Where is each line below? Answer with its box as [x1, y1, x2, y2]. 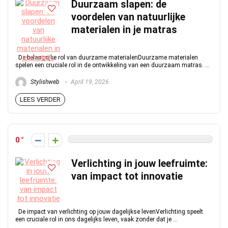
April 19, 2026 [69, 78, 109, 86]
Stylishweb [29, 78, 60, 86]
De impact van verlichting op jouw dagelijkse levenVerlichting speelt [15, 208, 203, 215]
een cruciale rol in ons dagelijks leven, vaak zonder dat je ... [15, 216, 178, 223]
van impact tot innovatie [71, 170, 183, 182]
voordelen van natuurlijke [71, 11, 185, 23]
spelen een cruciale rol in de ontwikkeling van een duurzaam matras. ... [15, 62, 210, 69]
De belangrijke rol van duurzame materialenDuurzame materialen [15, 54, 198, 61]
